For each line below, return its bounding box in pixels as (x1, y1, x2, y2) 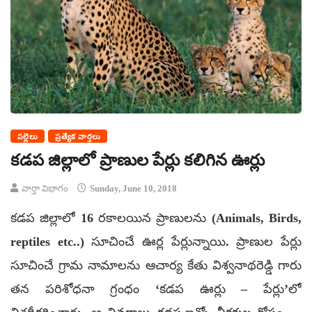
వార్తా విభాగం (22, 183, 68, 194)
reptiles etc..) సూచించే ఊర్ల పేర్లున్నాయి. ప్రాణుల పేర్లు (10, 235, 302, 249)
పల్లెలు (17, 132, 38, 141)
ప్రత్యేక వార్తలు (55, 132, 101, 141)
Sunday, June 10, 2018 (88, 183, 177, 194)
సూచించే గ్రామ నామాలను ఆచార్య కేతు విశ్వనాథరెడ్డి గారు (10, 258, 302, 273)
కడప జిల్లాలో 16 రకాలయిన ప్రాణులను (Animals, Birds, (10, 211, 302, 226)
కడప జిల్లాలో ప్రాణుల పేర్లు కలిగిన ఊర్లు (10, 151, 265, 170)
